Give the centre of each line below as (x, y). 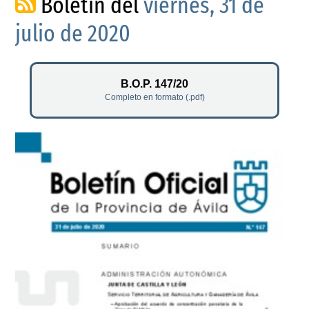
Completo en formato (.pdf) (154, 97)
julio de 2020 (73, 34)
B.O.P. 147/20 (154, 83)
